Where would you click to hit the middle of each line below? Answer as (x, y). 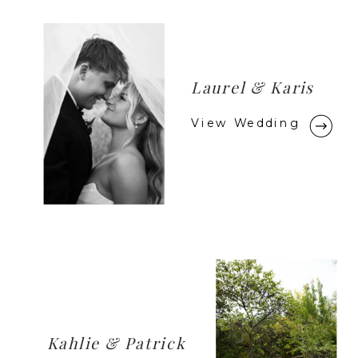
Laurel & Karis (253, 88)
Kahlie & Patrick (116, 343)
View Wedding (246, 123)
